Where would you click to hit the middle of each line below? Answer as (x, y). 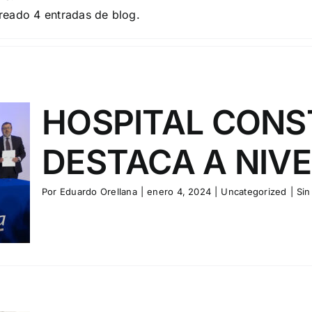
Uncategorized (254, 191)
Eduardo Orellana (98, 191)
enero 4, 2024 (179, 191)
